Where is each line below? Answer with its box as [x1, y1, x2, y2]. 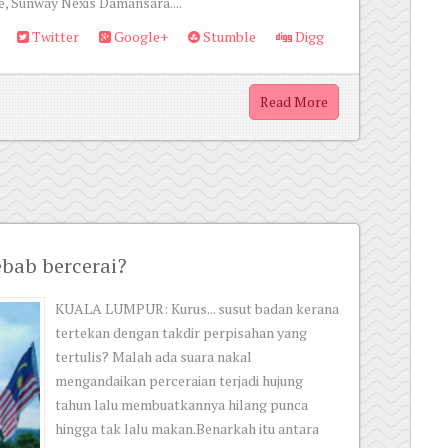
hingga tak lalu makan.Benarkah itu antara [55, 419, 319, 438]
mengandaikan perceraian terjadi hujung [55, 371, 303, 390]
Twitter [29, 27, 79, 46]
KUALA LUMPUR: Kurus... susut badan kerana [55, 299, 339, 318]
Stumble [200, 27, 256, 46]
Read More [260, 92, 328, 111]
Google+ [111, 27, 168, 46]
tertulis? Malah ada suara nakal [55, 347, 252, 366]
